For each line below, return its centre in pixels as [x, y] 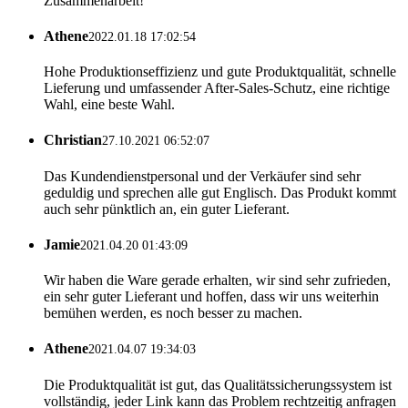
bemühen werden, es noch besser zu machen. [173, 313]
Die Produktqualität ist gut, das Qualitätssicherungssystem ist [218, 384]
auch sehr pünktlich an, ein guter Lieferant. [167, 209]
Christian [73, 140]
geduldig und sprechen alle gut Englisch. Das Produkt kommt [220, 192]
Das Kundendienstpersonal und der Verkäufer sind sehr [202, 176]
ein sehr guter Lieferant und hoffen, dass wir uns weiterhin [211, 297]
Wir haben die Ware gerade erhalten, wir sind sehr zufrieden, [217, 280]
